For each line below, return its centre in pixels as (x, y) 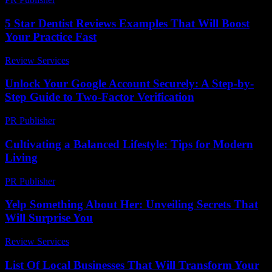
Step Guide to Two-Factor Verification (100, 97)
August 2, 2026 (90, 121)
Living (21, 157)
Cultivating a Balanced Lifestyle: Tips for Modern (129, 144)
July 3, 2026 (98, 241)
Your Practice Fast (51, 36)
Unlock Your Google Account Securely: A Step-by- (129, 84)
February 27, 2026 (96, 181)
